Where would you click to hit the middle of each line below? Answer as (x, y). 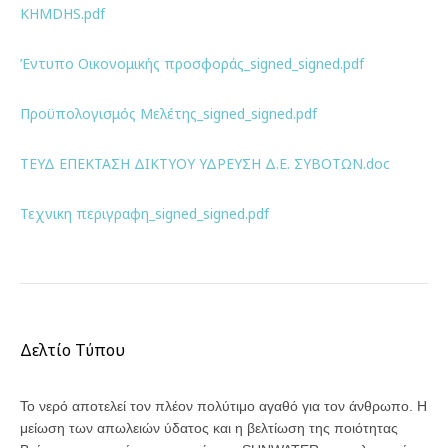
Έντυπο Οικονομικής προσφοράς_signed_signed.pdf (192, 63)
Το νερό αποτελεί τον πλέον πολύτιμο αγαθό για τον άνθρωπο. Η (223, 406)
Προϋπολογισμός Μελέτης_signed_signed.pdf (168, 113)
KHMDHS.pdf (62, 13)
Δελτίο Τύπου (72, 350)
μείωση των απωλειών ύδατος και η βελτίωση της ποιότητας (209, 428)
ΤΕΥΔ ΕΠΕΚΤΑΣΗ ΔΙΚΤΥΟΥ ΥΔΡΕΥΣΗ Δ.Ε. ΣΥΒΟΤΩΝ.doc (205, 163)
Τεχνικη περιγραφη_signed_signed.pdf (144, 213)
